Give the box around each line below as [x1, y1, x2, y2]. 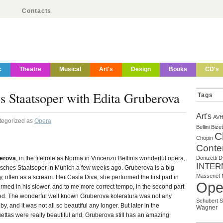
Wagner [196, 204, 218, 211]
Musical [59, 66, 81, 73]
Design [131, 66, 151, 73]
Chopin [196, 135, 213, 141]
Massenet [196, 173, 220, 179]
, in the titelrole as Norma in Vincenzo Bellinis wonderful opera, [16, 155, 185, 162]
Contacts [22, 7, 52, 14]
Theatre [19, 66, 41, 73]
